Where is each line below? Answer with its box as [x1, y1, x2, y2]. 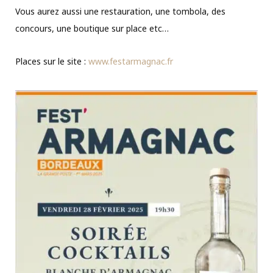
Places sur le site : [15, 55, 88, 67]
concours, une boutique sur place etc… [15, 22, 169, 34]
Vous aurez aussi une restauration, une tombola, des [15, 5, 225, 17]
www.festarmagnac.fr [88, 55, 173, 67]
